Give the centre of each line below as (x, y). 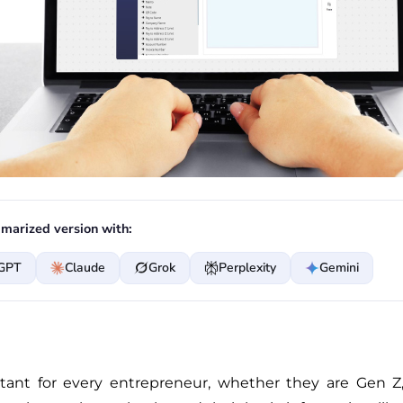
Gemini (339, 267)
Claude (85, 267)
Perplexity (247, 267)
